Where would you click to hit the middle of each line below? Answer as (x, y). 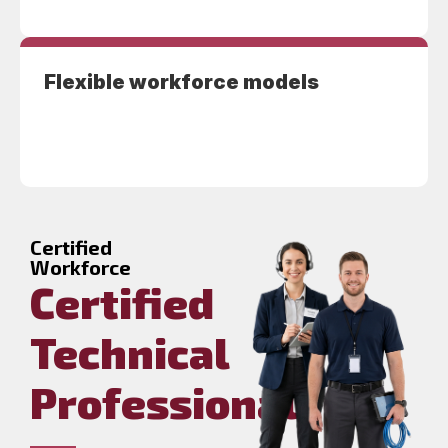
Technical (129, 352)
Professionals (175, 402)
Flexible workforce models (179, 82)
